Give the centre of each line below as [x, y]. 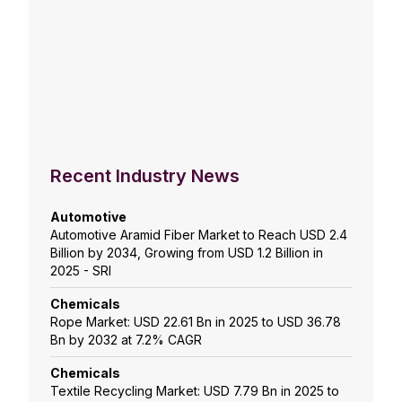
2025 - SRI [81, 271]
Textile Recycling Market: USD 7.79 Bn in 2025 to [195, 391]
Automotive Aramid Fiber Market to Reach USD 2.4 [199, 235]
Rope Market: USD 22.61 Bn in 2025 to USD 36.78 [196, 322]
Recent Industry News [145, 176]
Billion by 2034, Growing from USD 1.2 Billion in [187, 253]
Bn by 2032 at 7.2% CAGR [126, 340]
